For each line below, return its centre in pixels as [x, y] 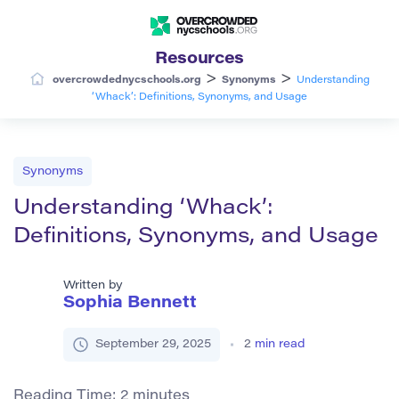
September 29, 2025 [153, 344]
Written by [93, 285]
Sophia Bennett [130, 303]
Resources [199, 59]
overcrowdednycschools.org [126, 80]
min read [280, 344]
